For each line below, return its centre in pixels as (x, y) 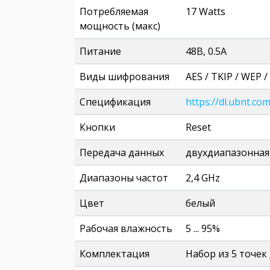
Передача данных (122, 152)
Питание (100, 51)
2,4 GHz (203, 178)
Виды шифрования (124, 77)
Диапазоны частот (124, 178)
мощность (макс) (120, 26)
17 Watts (206, 11)
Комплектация (115, 254)
